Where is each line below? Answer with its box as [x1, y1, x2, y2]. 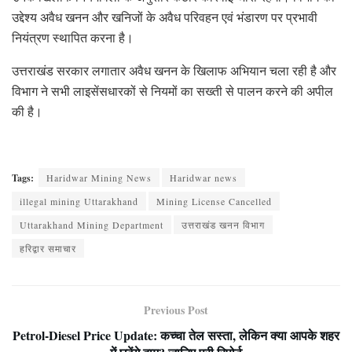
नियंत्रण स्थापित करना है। [12, 28, 134, 46]
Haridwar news [170, 170, 237, 184]
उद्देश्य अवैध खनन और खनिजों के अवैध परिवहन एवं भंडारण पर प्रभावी [12, 8, 317, 25]
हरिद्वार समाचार [20, 241, 76, 255]
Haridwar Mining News [46, 170, 152, 184]
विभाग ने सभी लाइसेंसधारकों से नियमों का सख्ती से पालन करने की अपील [12, 82, 333, 99]
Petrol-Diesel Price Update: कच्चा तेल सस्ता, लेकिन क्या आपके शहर [13, 325, 339, 344]
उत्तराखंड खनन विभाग [181, 218, 265, 231]
